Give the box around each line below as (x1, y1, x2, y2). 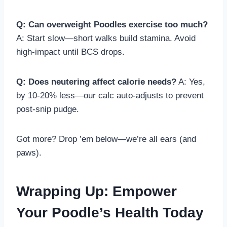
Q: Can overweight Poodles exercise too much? (16, 20, 208, 30)
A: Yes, (176, 77, 205, 87)
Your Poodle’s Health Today (16, 205, 204, 221)
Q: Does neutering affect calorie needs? (16, 77, 176, 87)
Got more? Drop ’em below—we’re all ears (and (16, 134, 196, 144)
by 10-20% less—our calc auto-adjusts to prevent (16, 91, 204, 101)
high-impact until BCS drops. (16, 47, 125, 57)
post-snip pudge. (16, 104, 79, 115)
